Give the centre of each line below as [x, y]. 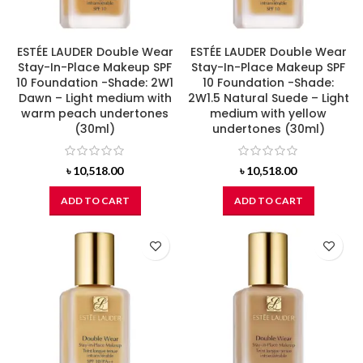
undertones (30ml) [268, 128]
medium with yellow [268, 113]
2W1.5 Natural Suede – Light [268, 98]
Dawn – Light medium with [95, 98]
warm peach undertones [95, 113]
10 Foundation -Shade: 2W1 [95, 82]
